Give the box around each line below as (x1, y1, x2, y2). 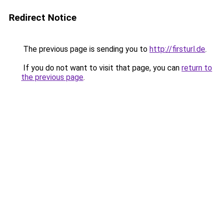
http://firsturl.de (149, 44, 205, 54)
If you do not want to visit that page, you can (21, 63, 182, 73)
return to (182, 63, 212, 73)
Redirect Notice (9, 12, 76, 23)
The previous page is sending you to (21, 44, 149, 54)
